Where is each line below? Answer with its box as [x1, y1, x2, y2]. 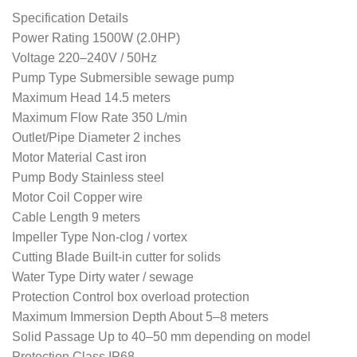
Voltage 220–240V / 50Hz [12, 50, 157, 65]
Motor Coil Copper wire [12, 190, 143, 204]
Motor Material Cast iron [12, 150, 147, 164]
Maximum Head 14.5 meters [12, 90, 171, 104]
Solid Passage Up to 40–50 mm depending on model [12, 329, 311, 343]
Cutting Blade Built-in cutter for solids [12, 249, 221, 264]
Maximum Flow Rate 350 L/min [12, 110, 187, 124]
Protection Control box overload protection [12, 289, 249, 304]
